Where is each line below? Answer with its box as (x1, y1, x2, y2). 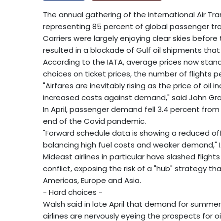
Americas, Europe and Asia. (43, 175, 141, 186)
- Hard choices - (43, 187, 103, 198)
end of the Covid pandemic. (43, 116, 146, 127)
